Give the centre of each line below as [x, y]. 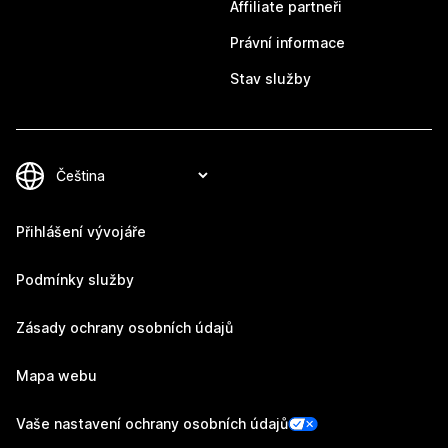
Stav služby [270, 79]
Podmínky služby [75, 280]
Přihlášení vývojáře [81, 232]
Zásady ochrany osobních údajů [124, 328]
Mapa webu [56, 376]
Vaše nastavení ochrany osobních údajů [152, 424]
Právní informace [287, 43]
